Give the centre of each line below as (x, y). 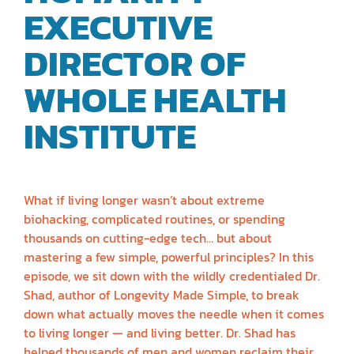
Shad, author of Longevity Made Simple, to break (162, 294)
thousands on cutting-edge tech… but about (148, 237)
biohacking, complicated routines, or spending (154, 218)
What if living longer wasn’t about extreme (144, 200)
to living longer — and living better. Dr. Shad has (160, 332)
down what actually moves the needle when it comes (174, 313)
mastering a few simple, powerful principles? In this (169, 256)
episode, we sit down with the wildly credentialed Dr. (172, 275)
